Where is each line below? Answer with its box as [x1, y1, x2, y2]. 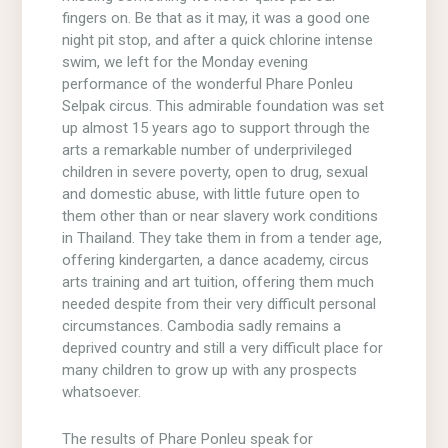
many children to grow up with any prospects [62, 360, 358, 379]
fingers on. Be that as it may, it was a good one [62, 8, 371, 27]
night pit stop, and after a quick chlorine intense [62, 30, 374, 49]
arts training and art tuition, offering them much [62, 272, 375, 291]
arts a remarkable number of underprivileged [62, 140, 353, 159]
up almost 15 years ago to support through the [62, 118, 371, 137]
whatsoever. [62, 382, 142, 401]
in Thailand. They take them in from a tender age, [62, 228, 383, 247]
